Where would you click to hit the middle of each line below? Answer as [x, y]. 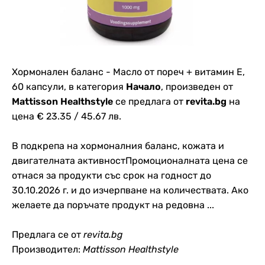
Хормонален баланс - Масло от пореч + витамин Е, [128, 72]
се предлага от [149, 101]
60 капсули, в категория [69, 87]
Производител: [47, 249]
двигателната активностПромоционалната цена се [130, 161]
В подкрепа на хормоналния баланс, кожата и [118, 146]
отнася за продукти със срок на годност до [112, 175]
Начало [143, 87]
